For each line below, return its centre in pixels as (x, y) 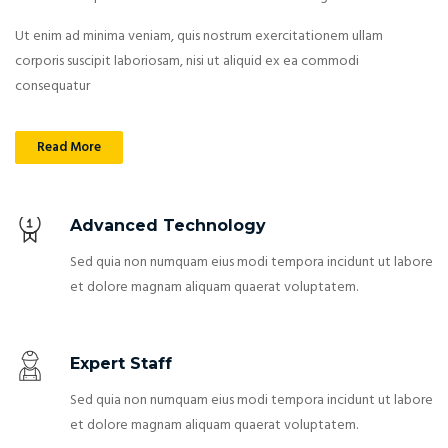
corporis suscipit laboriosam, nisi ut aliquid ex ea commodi (187, 61)
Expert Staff (121, 363)
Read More (69, 147)
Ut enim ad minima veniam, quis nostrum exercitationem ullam (199, 36)
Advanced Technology (168, 225)
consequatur (52, 86)
